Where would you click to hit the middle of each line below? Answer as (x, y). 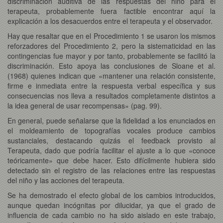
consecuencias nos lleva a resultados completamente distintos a (111, 95)
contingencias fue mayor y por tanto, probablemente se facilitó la (111, 56)
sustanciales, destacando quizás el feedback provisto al (111, 140)
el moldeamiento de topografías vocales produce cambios (111, 130)
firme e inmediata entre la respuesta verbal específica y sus (111, 85)
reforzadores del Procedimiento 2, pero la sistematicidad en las (111, 46)
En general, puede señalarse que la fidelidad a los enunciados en (111, 120)
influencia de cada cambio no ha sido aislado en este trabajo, (111, 215)
